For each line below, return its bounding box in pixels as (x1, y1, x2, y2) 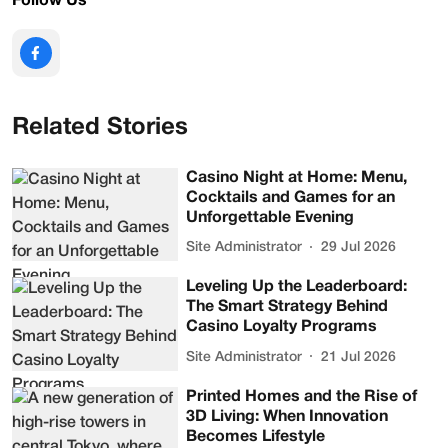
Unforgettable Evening (186, 210, 355, 225)
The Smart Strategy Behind (186, 300, 389, 315)
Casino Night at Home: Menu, (186, 170, 408, 185)
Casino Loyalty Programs (186, 320, 378, 335)
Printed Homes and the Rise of (186, 389, 418, 404)
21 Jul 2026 (321, 350, 397, 364)
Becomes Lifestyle (186, 429, 326, 444)
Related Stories (12, 116, 188, 139)
